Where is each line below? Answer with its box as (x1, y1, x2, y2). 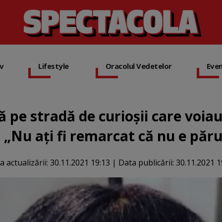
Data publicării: (118, 157, 176, 168)
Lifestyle (38, 61, 69, 71)
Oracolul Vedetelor (105, 61, 172, 71)
